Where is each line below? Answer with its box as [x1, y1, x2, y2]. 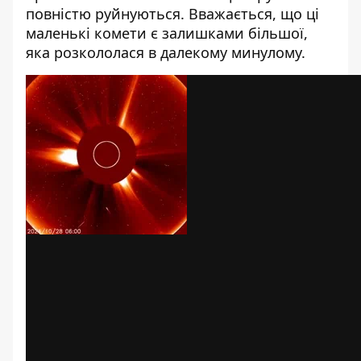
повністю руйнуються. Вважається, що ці [26, 4, 319, 23]
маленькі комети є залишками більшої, [26, 23, 308, 43]
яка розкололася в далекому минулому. [26, 43, 305, 62]
